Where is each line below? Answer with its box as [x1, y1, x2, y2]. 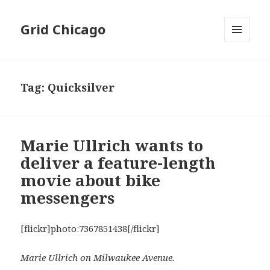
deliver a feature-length [20, 152, 216, 174]
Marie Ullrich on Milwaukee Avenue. [20, 251, 175, 264]
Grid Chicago [20, 20, 106, 39]
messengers [20, 187, 115, 209]
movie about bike [20, 169, 161, 192]
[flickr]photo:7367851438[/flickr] [20, 222, 160, 235]
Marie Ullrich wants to [20, 134, 204, 157]
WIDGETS [224, 62, 260, 73]
